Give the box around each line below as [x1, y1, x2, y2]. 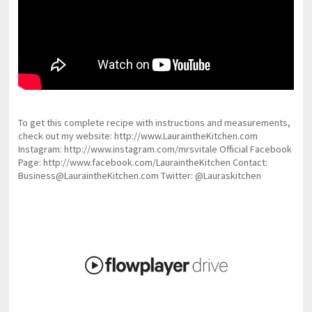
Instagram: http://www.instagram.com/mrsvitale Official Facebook [18, 142, 292, 155]
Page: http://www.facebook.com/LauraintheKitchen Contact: [18, 155, 268, 169]
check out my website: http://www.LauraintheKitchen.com [18, 129, 258, 142]
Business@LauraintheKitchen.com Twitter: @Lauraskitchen [18, 169, 262, 182]
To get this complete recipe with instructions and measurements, [18, 116, 291, 129]
